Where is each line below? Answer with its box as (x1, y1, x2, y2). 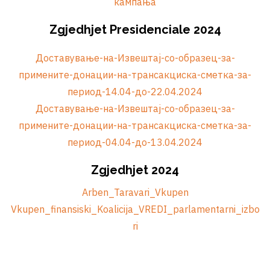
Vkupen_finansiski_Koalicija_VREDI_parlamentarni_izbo (10, 203, 260, 215)
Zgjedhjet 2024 (91, 163, 179, 177)
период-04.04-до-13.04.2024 (67, 136, 202, 148)
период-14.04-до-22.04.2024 (67, 86, 202, 98)
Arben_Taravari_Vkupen (81, 186, 189, 198)
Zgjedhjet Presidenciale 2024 (49, 22, 221, 37)
